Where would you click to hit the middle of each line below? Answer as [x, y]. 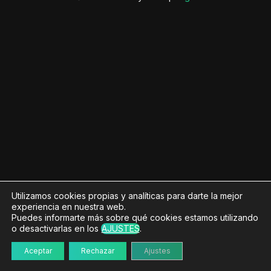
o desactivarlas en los [56, 228]
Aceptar [38, 251]
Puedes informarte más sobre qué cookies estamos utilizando [135, 217]
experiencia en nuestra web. [69, 207]
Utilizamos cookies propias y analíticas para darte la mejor [127, 196]
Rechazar [98, 251]
